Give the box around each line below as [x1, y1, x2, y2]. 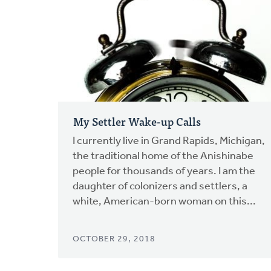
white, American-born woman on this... [73, 196, 256, 208]
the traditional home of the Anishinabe [73, 151, 253, 163]
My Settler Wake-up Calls [73, 113, 201, 131]
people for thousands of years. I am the [73, 166, 255, 178]
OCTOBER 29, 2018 [73, 235, 155, 244]
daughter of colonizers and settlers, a [73, 181, 247, 193]
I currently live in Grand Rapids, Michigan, [73, 135, 265, 148]
